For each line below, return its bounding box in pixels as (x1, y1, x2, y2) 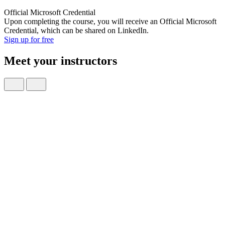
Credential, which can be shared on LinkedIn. (4, 26, 149, 35)
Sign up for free (4, 35, 54, 44)
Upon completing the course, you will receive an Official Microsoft (4, 17, 216, 26)
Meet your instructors (4, 54, 117, 68)
